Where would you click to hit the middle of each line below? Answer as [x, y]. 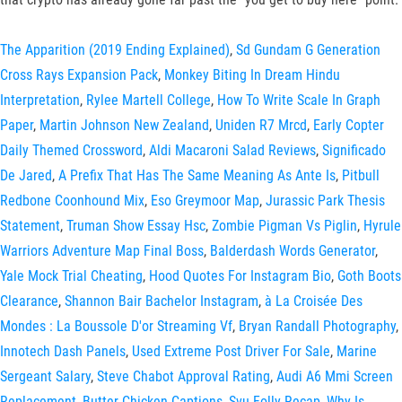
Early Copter [349, 125]
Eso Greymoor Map [205, 201]
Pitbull [361, 175]
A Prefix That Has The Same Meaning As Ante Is [197, 175]
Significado [354, 150]
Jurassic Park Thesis [325, 201]
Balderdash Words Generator [293, 251]
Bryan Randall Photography [317, 326]
